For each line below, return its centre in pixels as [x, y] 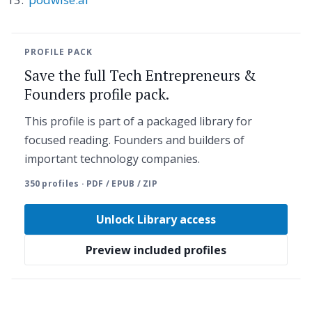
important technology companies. [112, 158]
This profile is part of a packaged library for [139, 121]
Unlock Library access [156, 220]
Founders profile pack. [97, 94]
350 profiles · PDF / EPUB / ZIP [91, 184]
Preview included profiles [156, 250]
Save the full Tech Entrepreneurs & [141, 75]
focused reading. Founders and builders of [135, 140]
